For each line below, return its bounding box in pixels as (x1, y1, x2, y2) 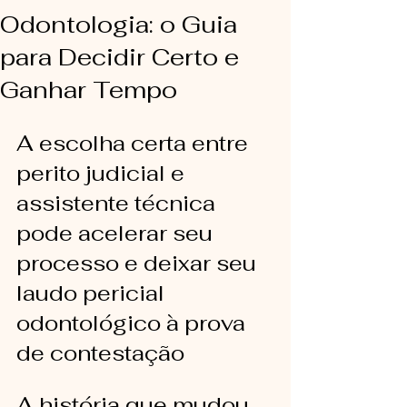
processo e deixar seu (16, 249, 262, 277)
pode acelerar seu (16, 219, 218, 247)
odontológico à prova (16, 309, 251, 337)
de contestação (16, 339, 184, 367)
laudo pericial (16, 279, 170, 307)
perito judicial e (16, 159, 190, 187)
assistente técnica (16, 189, 221, 217)
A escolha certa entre (16, 129, 253, 157)
